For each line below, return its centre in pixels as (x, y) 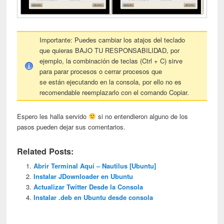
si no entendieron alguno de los (142, 116)
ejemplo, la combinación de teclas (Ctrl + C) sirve (111, 60)
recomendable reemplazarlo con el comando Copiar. (114, 92)
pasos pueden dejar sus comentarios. (71, 126)
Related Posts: (45, 151)
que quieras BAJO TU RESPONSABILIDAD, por (110, 50)
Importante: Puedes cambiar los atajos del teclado (112, 39)
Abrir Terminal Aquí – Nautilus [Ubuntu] (94, 165)
